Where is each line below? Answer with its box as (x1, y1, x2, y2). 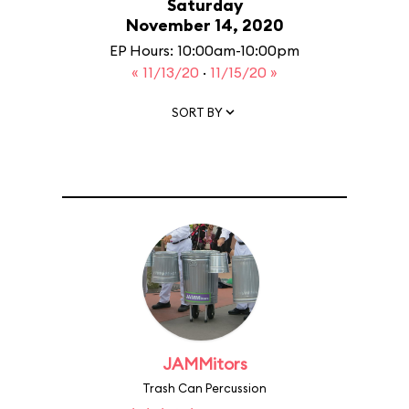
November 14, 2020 (125, 15, 284, 36)
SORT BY (172, 104, 223, 120)
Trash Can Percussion (142, 381, 267, 395)
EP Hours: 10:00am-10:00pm (110, 41, 299, 59)
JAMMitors (162, 353, 247, 374)
